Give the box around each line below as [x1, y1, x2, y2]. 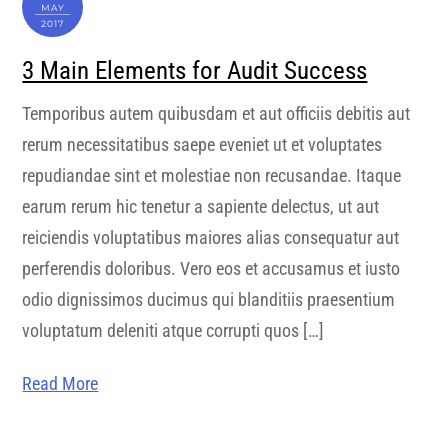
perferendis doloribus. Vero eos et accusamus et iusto [22, 259, 401, 280]
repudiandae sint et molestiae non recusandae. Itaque [22, 166, 402, 187]
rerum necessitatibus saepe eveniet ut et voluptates [22, 135, 383, 156]
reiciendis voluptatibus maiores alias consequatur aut [22, 228, 400, 249]
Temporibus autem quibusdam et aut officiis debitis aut [22, 104, 411, 125]
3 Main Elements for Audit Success [22, 55, 368, 85]
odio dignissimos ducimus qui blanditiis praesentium [22, 290, 396, 311]
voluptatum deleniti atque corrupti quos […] [22, 321, 325, 342]
